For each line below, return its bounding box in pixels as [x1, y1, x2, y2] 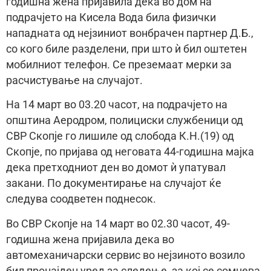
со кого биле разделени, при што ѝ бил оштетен [6, 42, 247, 55]
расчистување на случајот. [6, 74, 143, 87]
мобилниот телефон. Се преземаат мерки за [6, 58, 232, 71]
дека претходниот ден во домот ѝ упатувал [6, 162, 226, 174]
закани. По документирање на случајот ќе [6, 177, 221, 190]
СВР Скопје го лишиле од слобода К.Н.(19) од [6, 130, 234, 143]
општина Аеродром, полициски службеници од [6, 114, 243, 127]
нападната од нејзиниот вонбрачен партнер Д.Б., [6, 27, 253, 39]
